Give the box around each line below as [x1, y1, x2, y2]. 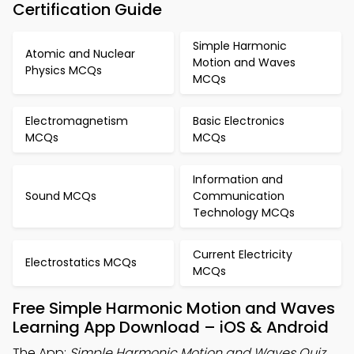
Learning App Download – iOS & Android [13, 315, 329, 338]
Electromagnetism [25, 112, 128, 129]
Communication [193, 187, 284, 204]
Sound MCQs [25, 187, 96, 204]
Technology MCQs [193, 204, 295, 220]
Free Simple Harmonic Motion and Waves [13, 296, 335, 319]
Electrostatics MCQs [25, 254, 137, 271]
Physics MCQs [25, 62, 102, 79]
